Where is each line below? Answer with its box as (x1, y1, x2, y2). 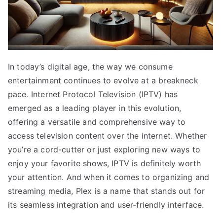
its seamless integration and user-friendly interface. (8, 199, 204, 210)
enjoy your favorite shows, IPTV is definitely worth (8, 158, 201, 168)
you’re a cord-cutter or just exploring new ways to (8, 144, 201, 154)
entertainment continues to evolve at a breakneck (8, 75, 198, 85)
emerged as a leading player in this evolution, (8, 103, 182, 113)
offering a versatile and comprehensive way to (8, 116, 186, 127)
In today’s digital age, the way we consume (8, 61, 173, 72)
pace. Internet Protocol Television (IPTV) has (8, 89, 178, 99)
